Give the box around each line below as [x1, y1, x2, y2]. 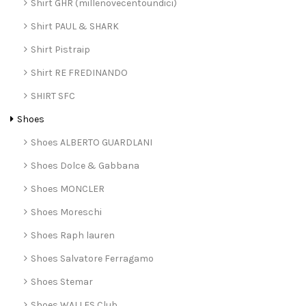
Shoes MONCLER [31, 183, 105, 195]
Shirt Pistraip [31, 44, 90, 56]
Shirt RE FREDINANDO [31, 67, 128, 79]
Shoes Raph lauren [31, 229, 115, 242]
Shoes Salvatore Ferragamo [31, 253, 154, 265]
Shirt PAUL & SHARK [31, 20, 119, 33]
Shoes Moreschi [31, 206, 102, 219]
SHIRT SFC [31, 90, 75, 102]
